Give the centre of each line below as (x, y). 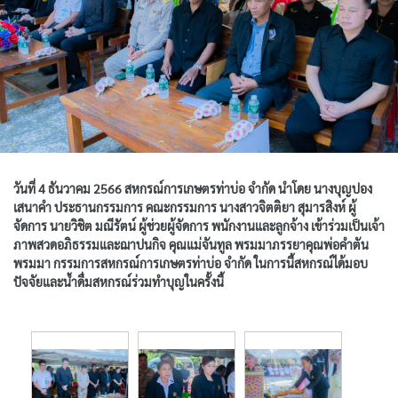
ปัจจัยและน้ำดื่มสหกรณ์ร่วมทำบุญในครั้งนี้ (119, 282)
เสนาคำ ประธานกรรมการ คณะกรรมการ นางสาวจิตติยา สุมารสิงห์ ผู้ (185, 207)
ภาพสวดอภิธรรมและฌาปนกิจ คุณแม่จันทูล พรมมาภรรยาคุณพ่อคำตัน (191, 245)
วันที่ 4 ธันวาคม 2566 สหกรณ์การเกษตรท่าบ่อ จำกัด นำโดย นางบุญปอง (193, 189)
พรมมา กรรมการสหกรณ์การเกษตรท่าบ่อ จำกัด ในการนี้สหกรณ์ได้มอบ (191, 263)
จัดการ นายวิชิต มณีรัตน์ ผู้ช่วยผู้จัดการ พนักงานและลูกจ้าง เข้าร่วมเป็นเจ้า (199, 226)
